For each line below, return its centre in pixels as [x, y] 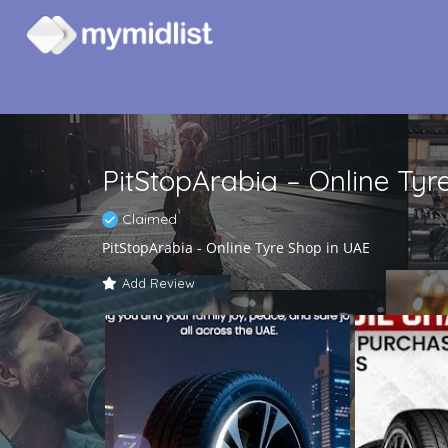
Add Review [158, 283]
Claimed [147, 219]
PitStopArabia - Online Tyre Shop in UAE [236, 247]
